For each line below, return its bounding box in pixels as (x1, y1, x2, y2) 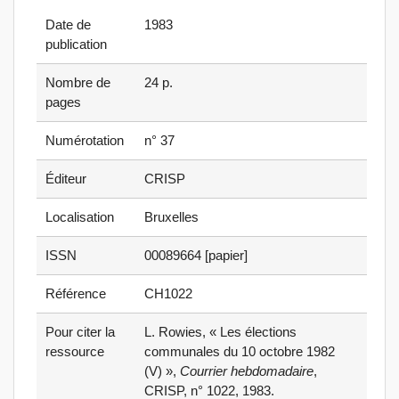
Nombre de (45, 75, 110, 91)
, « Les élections (202, 324, 297, 340)
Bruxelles (144, 209, 199, 225)
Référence (45, 286, 106, 302)
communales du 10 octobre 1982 (144, 344, 336, 360)
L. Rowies (144, 324, 203, 340)
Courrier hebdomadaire (180, 363, 314, 379)
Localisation (45, 209, 114, 225)
